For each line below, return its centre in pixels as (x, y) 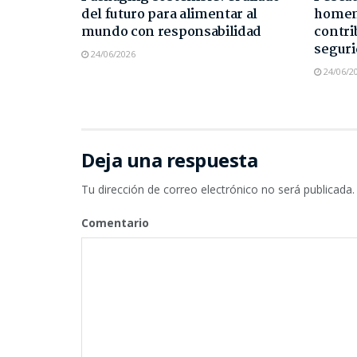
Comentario (115, 222)
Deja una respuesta (170, 159)
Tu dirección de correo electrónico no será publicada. (218, 189)
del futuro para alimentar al (170, 14)
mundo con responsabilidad (171, 32)
